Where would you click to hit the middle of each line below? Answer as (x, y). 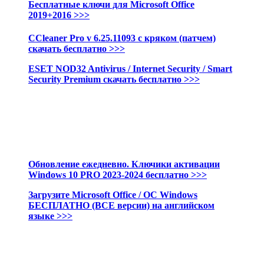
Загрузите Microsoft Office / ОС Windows (113, 195)
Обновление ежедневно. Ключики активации (124, 164)
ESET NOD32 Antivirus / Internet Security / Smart (130, 69)
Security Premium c (68, 80)
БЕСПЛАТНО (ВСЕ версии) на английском (121, 206)
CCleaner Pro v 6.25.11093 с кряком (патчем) (122, 38)
